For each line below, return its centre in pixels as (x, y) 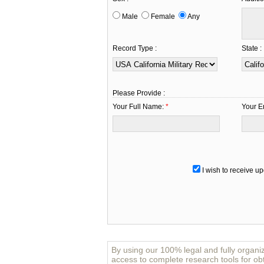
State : (252, 48)
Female (164, 16)
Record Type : (135, 48)
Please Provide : (139, 93)
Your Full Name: (139, 107)
